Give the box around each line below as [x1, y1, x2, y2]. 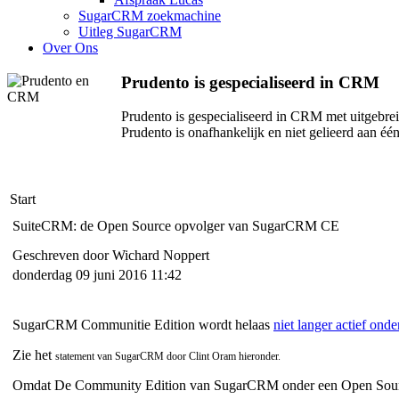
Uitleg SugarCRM [78, 23, 182, 39]
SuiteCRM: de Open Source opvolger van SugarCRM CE [12, 217, 339, 233]
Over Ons [43, 39, 98, 55]
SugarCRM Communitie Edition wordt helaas [12, 316, 273, 332]
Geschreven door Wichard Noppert [12, 247, 213, 263]
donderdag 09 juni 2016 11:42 [12, 266, 182, 282]
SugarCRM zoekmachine [78, 7, 221, 23]
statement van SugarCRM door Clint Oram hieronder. [55, 349, 281, 362]
